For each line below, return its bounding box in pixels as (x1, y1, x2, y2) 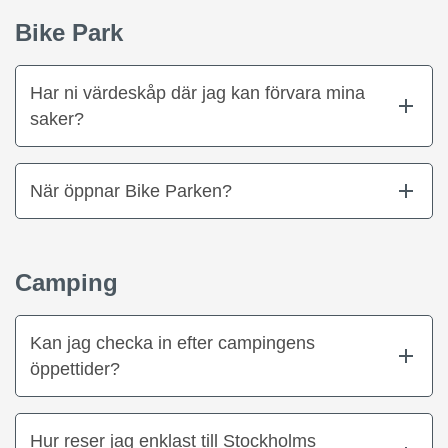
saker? (30, 108, 84, 129)
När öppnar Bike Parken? (30, 180, 232, 201)
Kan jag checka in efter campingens (30, 332, 315, 353)
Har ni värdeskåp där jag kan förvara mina (30, 82, 365, 103)
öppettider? (30, 358, 120, 379)
